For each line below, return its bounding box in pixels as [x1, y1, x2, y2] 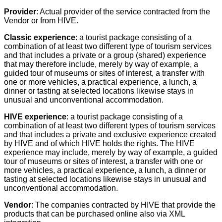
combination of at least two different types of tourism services [4, 121, 216, 130]
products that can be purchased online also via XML [4, 209, 185, 218]
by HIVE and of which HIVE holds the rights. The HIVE [4, 139, 195, 148]
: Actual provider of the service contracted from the [36, 7, 210, 16]
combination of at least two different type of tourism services [4, 42, 212, 51]
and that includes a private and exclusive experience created [4, 130, 216, 139]
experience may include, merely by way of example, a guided [4, 148, 218, 157]
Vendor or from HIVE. [4, 16, 78, 25]
